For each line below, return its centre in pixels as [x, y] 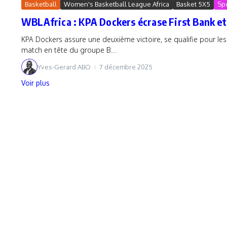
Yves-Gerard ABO [64, 67]
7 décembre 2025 [126, 67]
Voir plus [35, 83]
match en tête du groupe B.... [69, 50]
